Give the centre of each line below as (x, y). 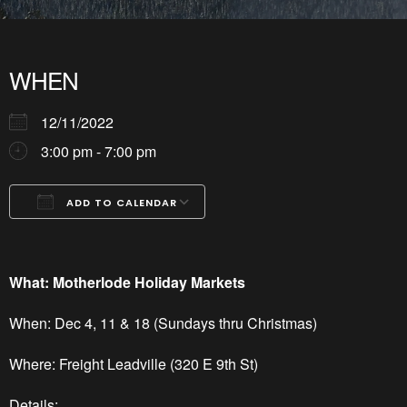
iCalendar (162, 235)
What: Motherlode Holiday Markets (127, 282)
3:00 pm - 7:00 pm (99, 151)
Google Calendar (141, 235)
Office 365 (207, 235)
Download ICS (88, 235)
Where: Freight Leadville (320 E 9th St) (134, 364)
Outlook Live (259, 235)
